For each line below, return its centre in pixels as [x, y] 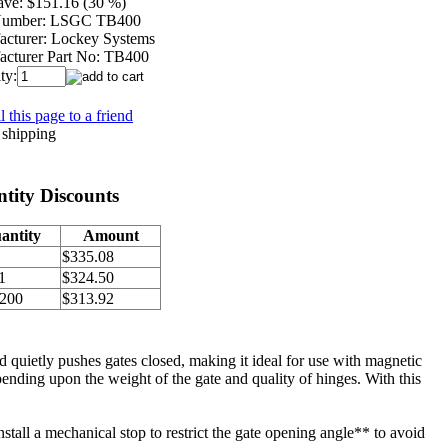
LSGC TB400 [95, 20]
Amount [110, 236]
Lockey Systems [103, 38]
